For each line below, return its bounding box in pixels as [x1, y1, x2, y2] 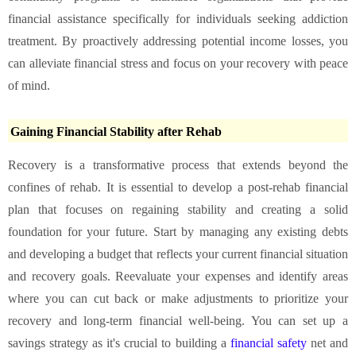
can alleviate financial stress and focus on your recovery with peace [8, 56, 348, 70]
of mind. [8, 78, 50, 92]
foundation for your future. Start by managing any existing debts [8, 224, 348, 238]
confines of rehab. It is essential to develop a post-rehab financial [8, 180, 348, 194]
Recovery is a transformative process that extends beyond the [8, 157, 348, 172]
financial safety [230, 335, 307, 350]
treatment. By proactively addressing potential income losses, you [8, 33, 348, 48]
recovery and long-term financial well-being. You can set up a [8, 313, 348, 327]
